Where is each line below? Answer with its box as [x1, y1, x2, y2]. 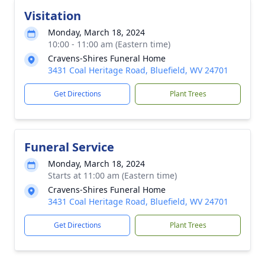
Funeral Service [24, 139, 114, 155]
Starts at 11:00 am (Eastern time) [48, 170, 177, 181]
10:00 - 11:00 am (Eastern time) [48, 38, 170, 50]
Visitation [24, 8, 81, 24]
